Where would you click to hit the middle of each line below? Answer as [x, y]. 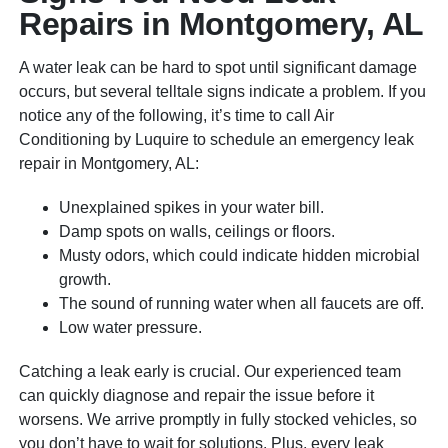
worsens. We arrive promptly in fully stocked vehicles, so [218, 419]
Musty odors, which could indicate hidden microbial [240, 255]
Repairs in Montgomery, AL [221, 23]
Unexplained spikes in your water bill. [192, 207]
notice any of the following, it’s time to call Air [177, 115]
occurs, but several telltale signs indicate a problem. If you [223, 91]
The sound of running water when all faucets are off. [242, 303]
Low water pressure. [131, 327]
